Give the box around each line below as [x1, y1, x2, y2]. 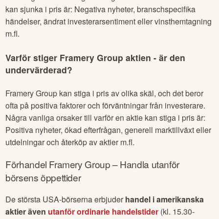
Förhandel [5, 157, 49, 171]
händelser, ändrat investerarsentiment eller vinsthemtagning [5, 16, 212, 27]
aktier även [5, 206, 48, 218]
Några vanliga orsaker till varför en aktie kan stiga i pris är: [5, 112, 206, 124]
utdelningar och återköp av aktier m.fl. [5, 136, 135, 148]
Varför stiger [5, 51, 60, 64]
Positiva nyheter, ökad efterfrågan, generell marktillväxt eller [5, 124, 212, 136]
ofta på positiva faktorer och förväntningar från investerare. [5, 100, 206, 111]
